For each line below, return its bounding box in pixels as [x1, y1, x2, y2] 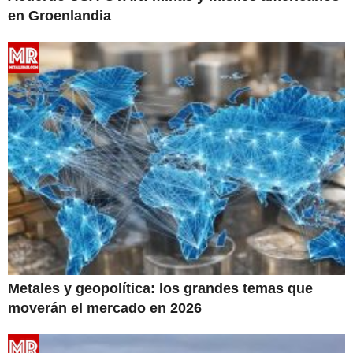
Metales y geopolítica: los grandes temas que [8, 280, 313, 296]
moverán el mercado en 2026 [8, 299, 202, 316]
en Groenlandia [8, 7, 111, 24]
